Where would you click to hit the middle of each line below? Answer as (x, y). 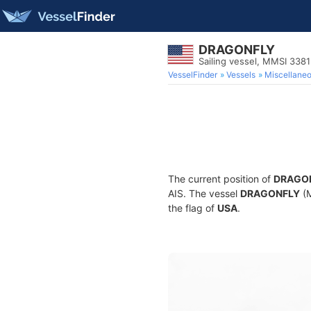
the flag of (193, 208)
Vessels (241, 75)
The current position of (221, 179)
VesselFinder (193, 75)
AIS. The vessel (204, 193)
